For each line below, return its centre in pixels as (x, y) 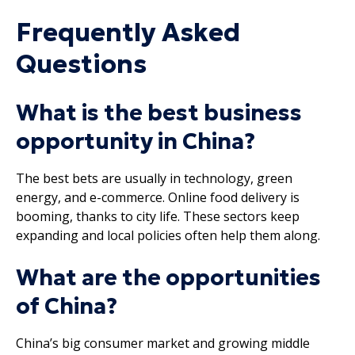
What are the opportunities (168, 277)
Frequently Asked (128, 32)
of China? (67, 306)
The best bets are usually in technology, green (154, 178)
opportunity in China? (136, 141)
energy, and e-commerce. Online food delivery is (158, 197)
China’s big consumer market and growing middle (163, 343)
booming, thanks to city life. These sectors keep (158, 216)
